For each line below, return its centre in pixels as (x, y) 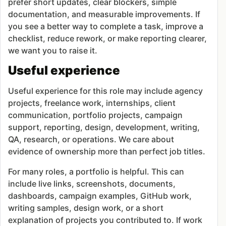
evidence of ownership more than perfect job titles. (107, 152)
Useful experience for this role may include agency (106, 91)
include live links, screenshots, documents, (92, 184)
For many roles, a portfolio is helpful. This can (96, 172)
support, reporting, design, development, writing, (104, 127)
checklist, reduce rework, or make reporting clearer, (108, 39)
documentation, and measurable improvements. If (104, 14)
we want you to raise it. (53, 51)
